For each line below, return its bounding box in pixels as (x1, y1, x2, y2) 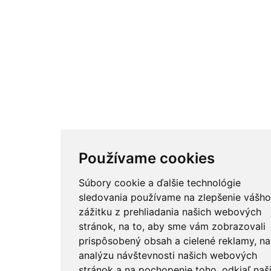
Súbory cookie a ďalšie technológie (78, 177, 241, 189)
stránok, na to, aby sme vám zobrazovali (78, 220, 266, 232)
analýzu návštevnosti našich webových (78, 249, 257, 261)
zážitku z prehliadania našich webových (78, 206, 261, 218)
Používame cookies (78, 149, 215, 167)
